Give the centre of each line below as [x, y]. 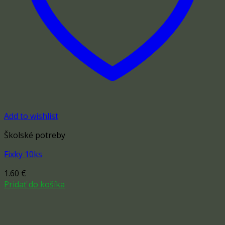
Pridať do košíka [34, 185]
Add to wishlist [31, 116]
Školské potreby [35, 135]
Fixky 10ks [23, 154]
